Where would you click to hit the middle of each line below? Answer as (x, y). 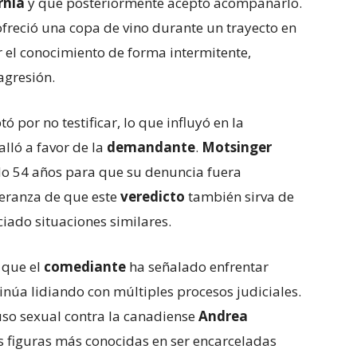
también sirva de (239, 196)
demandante (151, 147)
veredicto (153, 196)
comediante (85, 267)
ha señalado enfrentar (197, 267)
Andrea (223, 316)
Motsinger (237, 147)
